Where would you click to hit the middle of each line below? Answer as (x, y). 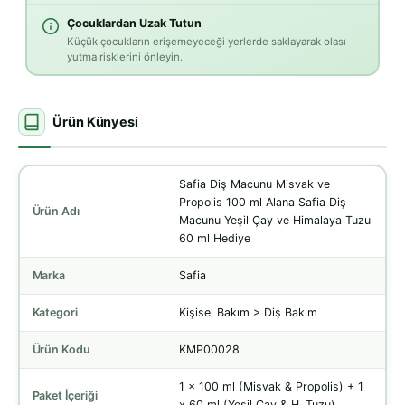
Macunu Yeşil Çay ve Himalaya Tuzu (274, 220)
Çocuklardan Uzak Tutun (134, 24)
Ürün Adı (56, 211)
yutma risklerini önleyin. (124, 57)
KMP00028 (209, 349)
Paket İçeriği (65, 395)
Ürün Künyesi (96, 122)
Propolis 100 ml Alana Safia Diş (262, 202)
